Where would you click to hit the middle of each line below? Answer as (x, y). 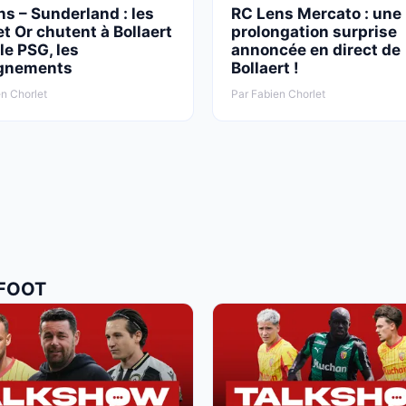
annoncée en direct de (316, 49)
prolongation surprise (314, 31)
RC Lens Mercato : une (316, 13)
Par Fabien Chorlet (278, 93)
